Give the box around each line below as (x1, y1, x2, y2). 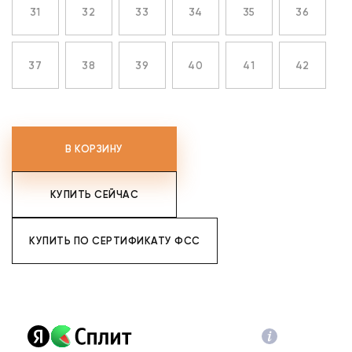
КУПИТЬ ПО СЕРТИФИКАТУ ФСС (29, 235, 200, 247)
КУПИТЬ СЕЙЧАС (49, 189, 139, 200)
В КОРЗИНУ (65, 143, 123, 155)
